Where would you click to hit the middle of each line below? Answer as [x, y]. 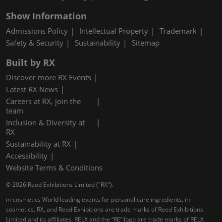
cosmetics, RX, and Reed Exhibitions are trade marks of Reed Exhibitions [105, 210]
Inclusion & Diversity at [45, 123]
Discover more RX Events [49, 78]
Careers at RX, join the [43, 101]
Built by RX [30, 63]
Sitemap [146, 43]
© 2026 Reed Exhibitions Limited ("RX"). [60, 185]
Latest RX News [32, 89]
